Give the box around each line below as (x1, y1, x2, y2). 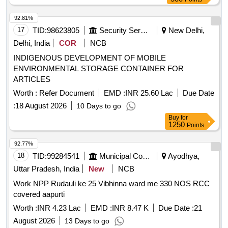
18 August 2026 (15, 101, 67, 110)
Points (187, 122, 204, 129)
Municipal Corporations (142, 152, 150, 161)
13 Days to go (65, 217, 109, 225)
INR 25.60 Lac (125, 89, 173, 98)
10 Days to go (76, 102, 121, 110)
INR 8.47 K (112, 204, 149, 213)
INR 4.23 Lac (37, 204, 81, 213)
